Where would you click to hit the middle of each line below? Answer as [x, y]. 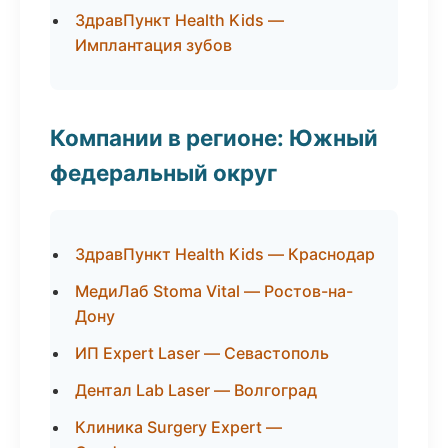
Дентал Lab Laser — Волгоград [196, 390]
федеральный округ [163, 172]
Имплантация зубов [153, 45]
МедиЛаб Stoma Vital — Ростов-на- [214, 291]
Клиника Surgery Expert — [178, 427]
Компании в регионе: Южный [214, 137]
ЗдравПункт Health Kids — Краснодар [225, 254]
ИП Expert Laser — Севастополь [202, 353]
